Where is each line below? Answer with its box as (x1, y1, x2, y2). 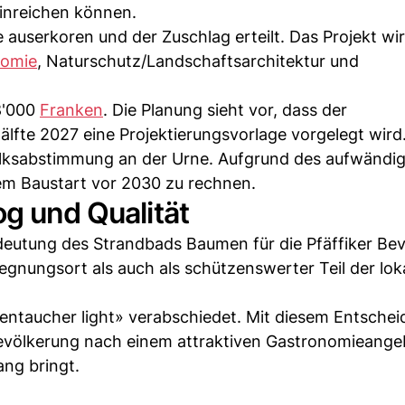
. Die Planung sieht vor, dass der (103, 100, 347, 119)
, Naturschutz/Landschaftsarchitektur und (37, 52, 359, 71)
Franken (40, 100, 103, 119)
